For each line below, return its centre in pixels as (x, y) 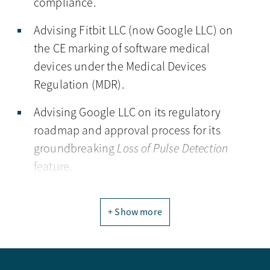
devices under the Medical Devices (120, 67)
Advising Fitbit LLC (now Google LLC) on (133, 30)
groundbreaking (76, 149)
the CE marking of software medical (122, 49)
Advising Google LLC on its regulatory (127, 112)
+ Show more (135, 212)
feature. (53, 167)
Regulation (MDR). (79, 85)
